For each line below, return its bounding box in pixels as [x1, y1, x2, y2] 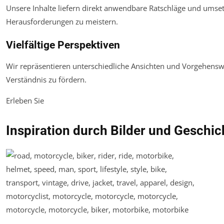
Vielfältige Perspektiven [6, 38, 120, 51]
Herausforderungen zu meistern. [6, 16, 118, 26]
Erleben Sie [6, 95, 44, 105]
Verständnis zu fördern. [6, 74, 86, 84]
